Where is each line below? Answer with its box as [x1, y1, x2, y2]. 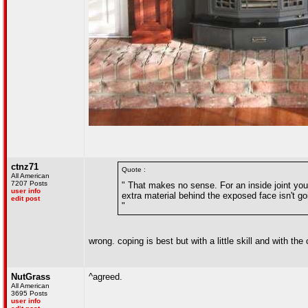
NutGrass [11, 272, 50, 282]
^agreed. [89, 272, 122, 282]
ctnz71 [11, 162, 38, 172]
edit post [11, 195, 40, 202]
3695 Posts [11, 289, 47, 297]
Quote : [122, 166, 146, 173]
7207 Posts [11, 179, 47, 187]
